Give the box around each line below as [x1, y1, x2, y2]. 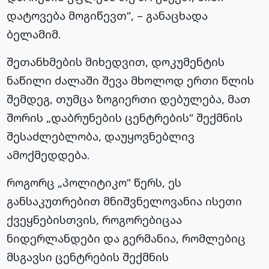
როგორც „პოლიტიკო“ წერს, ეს [7, 175, 182, 190]
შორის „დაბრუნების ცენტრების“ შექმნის [7, 110, 243, 125]
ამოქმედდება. [7, 147, 91, 163]
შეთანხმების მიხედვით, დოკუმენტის [7, 54, 225, 70]
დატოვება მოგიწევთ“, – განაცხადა [7, 8, 208, 23]
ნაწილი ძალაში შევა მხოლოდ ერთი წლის [7, 73, 255, 88]
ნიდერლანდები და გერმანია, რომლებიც [7, 231, 246, 246]
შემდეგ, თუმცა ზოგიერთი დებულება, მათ [7, 91, 251, 107]
